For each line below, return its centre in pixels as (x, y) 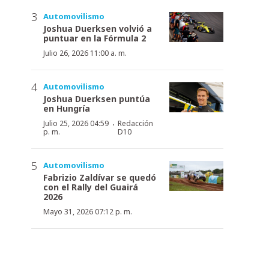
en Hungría (67, 108)
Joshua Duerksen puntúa (97, 98)
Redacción (135, 123)
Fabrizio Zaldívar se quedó (100, 177)
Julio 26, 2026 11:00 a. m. (85, 53)
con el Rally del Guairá (91, 187)
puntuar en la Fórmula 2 (95, 38)
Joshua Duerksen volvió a (98, 28)
